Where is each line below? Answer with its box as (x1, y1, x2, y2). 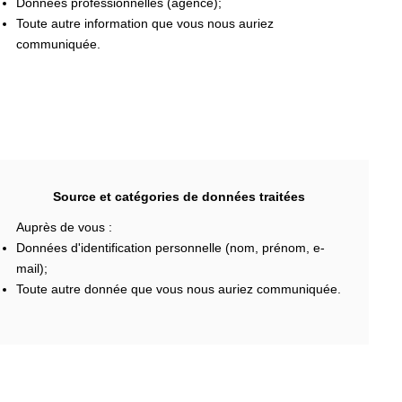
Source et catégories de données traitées (52, 189, 305, 204)
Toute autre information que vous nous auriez (15, 16, 274, 31)
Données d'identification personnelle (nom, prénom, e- (15, 240, 325, 255)
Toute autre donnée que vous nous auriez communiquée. (15, 281, 341, 296)
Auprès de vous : (15, 219, 112, 234)
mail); (15, 260, 48, 275)
